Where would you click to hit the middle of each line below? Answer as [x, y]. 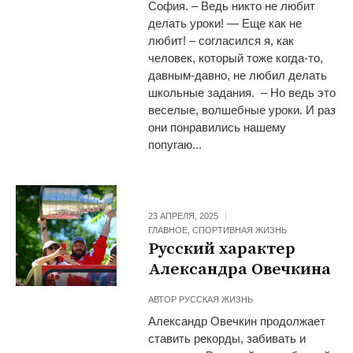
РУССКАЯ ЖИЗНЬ [216, 299]
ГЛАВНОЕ [168, 230]
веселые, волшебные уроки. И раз [242, 110]
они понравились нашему [217, 127]
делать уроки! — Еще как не [225, 23]
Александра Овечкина [240, 269]
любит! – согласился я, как [221, 40]
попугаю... [175, 144]
